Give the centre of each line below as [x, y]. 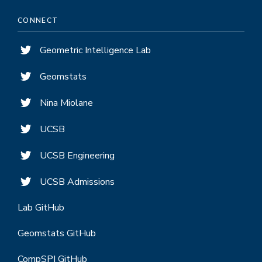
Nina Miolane [66, 103]
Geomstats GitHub [57, 233]
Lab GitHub [41, 207]
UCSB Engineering [77, 155]
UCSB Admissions [77, 182]
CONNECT [38, 20]
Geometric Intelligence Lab [95, 50]
